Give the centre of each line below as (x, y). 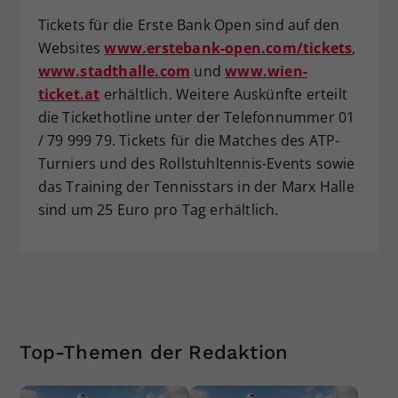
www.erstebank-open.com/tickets (228, 48)
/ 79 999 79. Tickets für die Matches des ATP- (189, 140)
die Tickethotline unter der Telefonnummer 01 (196, 117)
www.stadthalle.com (114, 71)
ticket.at (69, 94)
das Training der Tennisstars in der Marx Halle (196, 187)
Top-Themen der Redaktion (154, 352)
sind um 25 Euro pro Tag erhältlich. (158, 210)
